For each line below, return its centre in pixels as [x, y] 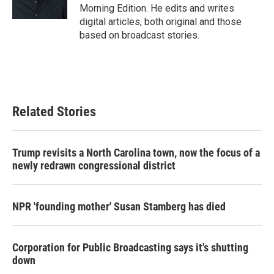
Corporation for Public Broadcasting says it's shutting [130, 247]
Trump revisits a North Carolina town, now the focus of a [136, 153]
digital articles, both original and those [161, 22]
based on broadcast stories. [139, 35]
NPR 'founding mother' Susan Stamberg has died [119, 206]
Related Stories [54, 112]
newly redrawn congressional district [94, 165]
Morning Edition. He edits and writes [157, 8]
